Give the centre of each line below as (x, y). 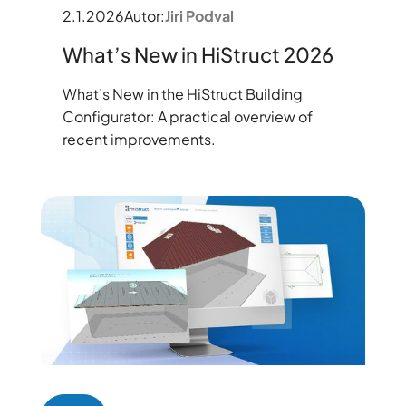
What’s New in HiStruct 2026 (198, 54)
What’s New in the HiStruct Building (182, 93)
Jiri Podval (199, 15)
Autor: (144, 15)
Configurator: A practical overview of (187, 116)
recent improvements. (139, 139)
